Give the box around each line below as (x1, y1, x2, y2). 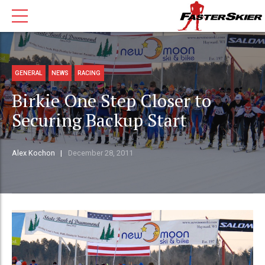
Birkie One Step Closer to (12, 89, 211, 113)
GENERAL (15, 69, 43, 76)
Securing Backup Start (12, 108, 187, 132)
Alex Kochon (12, 148, 55, 158)
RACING (77, 69, 101, 76)
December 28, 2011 (67, 148, 133, 158)
